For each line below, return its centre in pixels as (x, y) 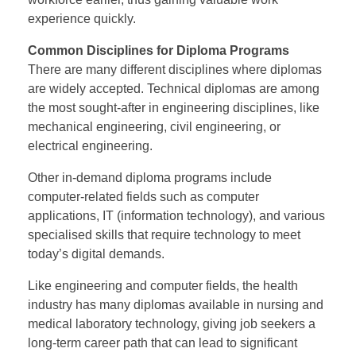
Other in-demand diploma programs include (150, 177)
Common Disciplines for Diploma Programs (159, 50)
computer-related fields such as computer (143, 196)
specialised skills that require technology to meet (164, 234)
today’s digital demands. (96, 253)
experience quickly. (82, 18)
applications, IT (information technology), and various (176, 215)
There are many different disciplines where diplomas (175, 69)
